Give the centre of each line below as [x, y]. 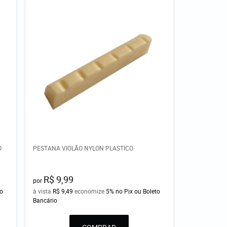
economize [90, 191]
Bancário [45, 200]
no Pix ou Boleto [138, 191]
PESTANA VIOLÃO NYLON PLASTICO [83, 148]
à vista [43, 191]
